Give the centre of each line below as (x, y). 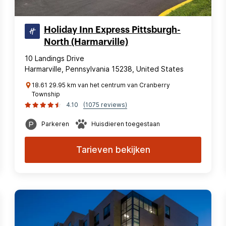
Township (46, 94)
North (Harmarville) (86, 42)
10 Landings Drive (54, 58)
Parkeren (55, 124)
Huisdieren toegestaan (126, 124)
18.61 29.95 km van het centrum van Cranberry (101, 85)
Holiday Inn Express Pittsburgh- (112, 30)
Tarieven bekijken (113, 150)
